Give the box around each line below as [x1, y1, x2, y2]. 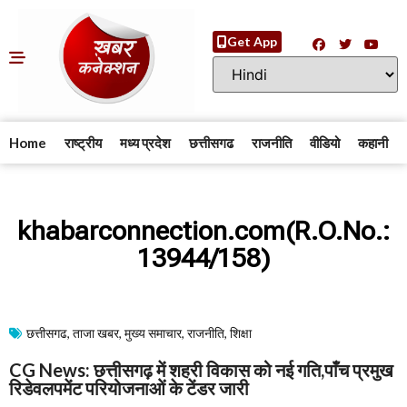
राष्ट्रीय [65, 134, 102, 152]
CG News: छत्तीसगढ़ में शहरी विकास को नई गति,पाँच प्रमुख [9, 359, 393, 382]
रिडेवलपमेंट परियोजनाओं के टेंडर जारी [9, 377, 249, 400]
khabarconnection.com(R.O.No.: [16, 215, 391, 247]
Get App [226, 33, 277, 49]
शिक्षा [230, 325, 252, 342]
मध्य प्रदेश [120, 134, 171, 152]
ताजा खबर [73, 325, 119, 342]
